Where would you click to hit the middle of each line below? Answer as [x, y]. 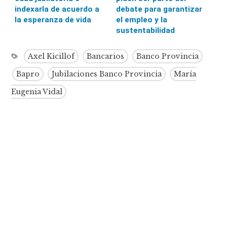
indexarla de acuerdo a [57, 9]
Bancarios [106, 56]
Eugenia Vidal [37, 91]
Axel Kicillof [51, 56]
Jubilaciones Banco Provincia [107, 74]
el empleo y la [141, 20]
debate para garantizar [159, 9]
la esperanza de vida [53, 20]
